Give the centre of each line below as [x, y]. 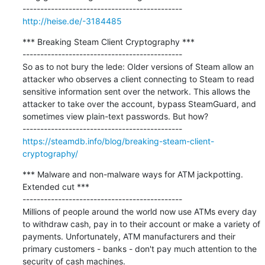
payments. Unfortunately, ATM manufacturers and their [129, 236]
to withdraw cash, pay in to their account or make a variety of [141, 224]
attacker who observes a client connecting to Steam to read [138, 79]
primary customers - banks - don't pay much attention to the [139, 248]
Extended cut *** [56, 186]
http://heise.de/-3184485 [72, 21]
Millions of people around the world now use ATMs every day [139, 211]
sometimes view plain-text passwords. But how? [115, 116]
